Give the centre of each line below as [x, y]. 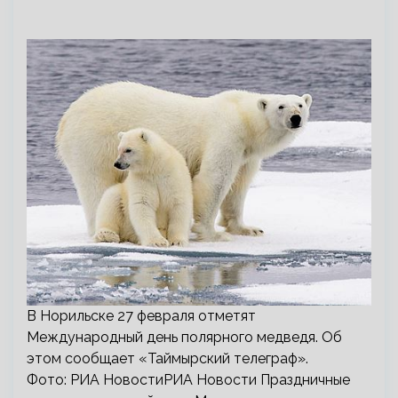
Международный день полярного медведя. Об [184, 337]
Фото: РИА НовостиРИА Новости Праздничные [188, 380]
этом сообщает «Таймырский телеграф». [167, 358]
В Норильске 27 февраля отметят [141, 316]
